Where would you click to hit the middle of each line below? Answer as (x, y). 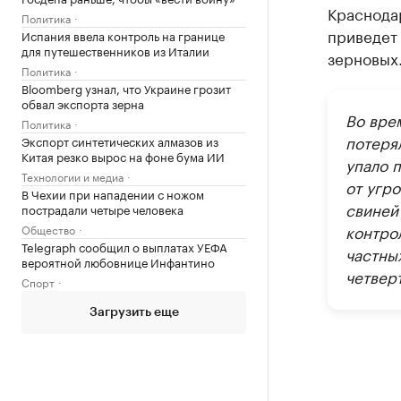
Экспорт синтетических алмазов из (120, 141)
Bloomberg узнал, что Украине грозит (126, 88)
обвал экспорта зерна (83, 103)
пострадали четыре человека (102, 209)
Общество (48, 229)
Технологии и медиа (73, 176)
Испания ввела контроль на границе (123, 35)
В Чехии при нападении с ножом (113, 193)
